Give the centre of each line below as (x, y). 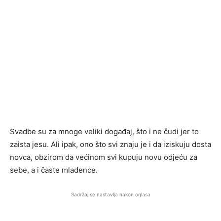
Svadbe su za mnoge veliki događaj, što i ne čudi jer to (104, 131)
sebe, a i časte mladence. (54, 170)
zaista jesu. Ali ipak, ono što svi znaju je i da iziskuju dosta (110, 144)
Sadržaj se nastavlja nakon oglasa (110, 194)
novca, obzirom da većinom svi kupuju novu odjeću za (104, 157)
